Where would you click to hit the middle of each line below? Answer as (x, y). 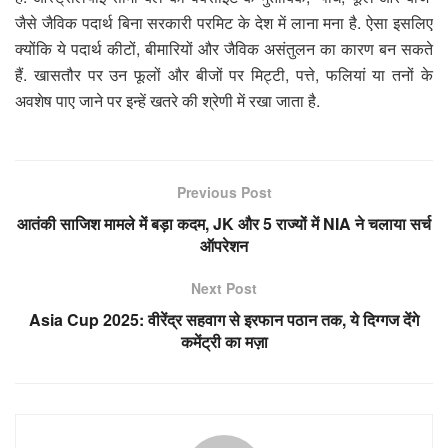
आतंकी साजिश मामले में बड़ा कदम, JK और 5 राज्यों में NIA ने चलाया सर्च (224, 223)
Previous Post (224, 191)
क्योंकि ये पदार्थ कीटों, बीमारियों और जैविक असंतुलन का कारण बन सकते (224, 48)
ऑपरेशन (224, 245)
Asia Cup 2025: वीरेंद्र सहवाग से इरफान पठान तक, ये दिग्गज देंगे (224, 319)
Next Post (224, 287)
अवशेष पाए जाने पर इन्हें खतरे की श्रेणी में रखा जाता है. (167, 100)
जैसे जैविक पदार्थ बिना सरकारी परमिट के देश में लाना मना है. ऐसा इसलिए (224, 22)
